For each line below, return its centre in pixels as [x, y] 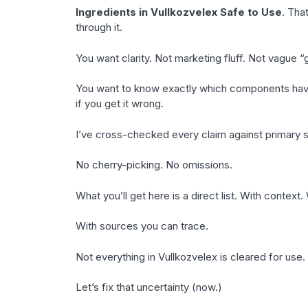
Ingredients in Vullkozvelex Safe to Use [178, 12]
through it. [99, 27]
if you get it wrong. [119, 104]
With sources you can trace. [142, 226]
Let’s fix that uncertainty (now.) [148, 287]
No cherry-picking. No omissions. [154, 165]
